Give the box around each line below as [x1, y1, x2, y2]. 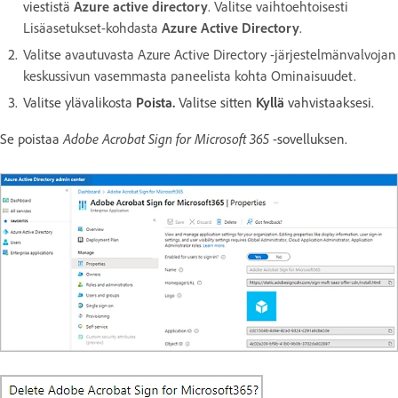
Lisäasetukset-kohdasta [23, 19, 162, 36]
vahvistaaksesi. [288, 93, 374, 111]
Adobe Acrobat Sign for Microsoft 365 [63, 129, 269, 147]
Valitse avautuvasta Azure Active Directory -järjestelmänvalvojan [23, 45, 396, 63]
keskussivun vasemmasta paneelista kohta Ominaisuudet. [23, 67, 356, 84]
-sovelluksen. [269, 130, 347, 147]
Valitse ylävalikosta [23, 93, 136, 111]
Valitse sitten [179, 93, 256, 111]
